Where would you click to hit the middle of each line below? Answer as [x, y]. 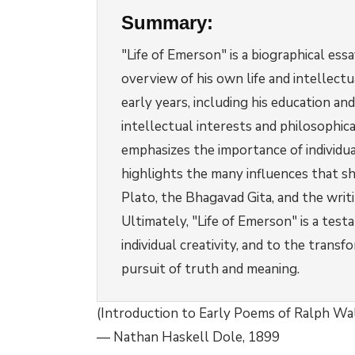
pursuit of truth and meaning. [210, 269]
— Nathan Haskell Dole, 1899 [188, 337]
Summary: [167, 23]
